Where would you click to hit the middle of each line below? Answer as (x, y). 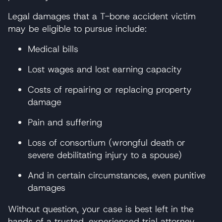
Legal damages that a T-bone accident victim (102, 16)
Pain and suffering (65, 122)
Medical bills (53, 49)
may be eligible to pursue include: (77, 28)
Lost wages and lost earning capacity (105, 69)
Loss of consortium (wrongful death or (107, 142)
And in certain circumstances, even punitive (117, 175)
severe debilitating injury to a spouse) (105, 155)
